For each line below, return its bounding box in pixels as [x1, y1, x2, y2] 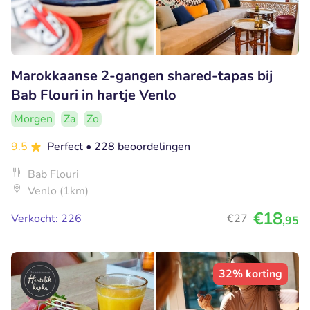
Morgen [14, 111, 53, 127]
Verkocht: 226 [11, 211, 82, 227]
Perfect [47, 139, 86, 155]
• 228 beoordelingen [86, 139, 190, 155]
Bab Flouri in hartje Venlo [11, 86, 176, 105]
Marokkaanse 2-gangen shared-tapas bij [11, 66, 273, 86]
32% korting [219, 266, 282, 282]
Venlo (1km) [28, 183, 89, 199]
